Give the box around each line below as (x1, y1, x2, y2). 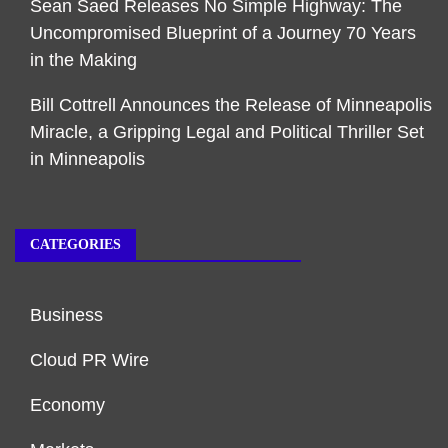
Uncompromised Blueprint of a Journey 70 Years (30, 22, 416, 43)
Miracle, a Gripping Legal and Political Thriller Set (30, 121, 424, 142)
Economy (30, 394, 105, 415)
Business (30, 304, 103, 325)
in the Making (30, 49, 137, 70)
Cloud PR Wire (30, 349, 149, 370)
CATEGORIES (30, 236, 121, 252)
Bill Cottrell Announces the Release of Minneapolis (30, 94, 432, 115)
